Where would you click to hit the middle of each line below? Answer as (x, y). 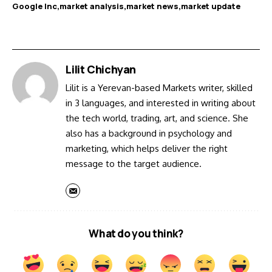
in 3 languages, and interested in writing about (161, 103)
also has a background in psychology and (149, 134)
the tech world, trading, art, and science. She (157, 118)
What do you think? (136, 234)
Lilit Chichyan (101, 70)
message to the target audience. (134, 164)
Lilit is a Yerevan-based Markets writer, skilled (159, 88)
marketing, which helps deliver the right (147, 149)
